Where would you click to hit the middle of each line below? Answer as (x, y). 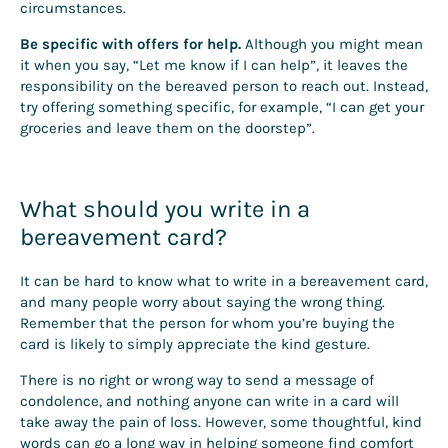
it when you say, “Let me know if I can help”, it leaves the (214, 64)
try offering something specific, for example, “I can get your (222, 106)
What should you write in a (165, 208)
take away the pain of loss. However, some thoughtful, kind (221, 421)
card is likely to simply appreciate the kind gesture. (197, 343)
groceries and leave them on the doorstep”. (167, 127)
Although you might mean (332, 43)
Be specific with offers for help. (130, 43)
